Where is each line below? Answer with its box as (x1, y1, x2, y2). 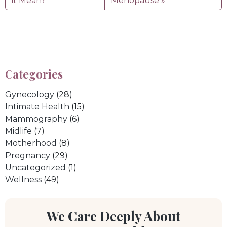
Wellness (5, 174, 42, 184)
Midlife (5, 126, 32, 136)
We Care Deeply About (46, 207, 180, 225)
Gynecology (5, 89, 54, 99)
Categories (5, 66, 63, 81)
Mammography (5, 113, 67, 124)
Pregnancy (5, 150, 50, 160)
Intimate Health (5, 101, 69, 111)
